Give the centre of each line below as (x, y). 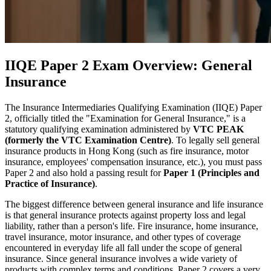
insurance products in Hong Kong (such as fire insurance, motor (127, 151)
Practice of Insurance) (50, 183)
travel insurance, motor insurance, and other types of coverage (123, 237)
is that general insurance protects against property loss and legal (125, 215)
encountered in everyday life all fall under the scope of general (123, 247)
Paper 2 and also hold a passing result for (84, 172)
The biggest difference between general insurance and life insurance (134, 204)
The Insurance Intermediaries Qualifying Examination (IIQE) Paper (133, 107)
